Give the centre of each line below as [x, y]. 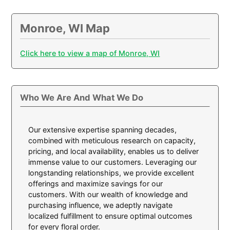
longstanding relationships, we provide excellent [111, 172]
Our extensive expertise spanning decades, [103, 129]
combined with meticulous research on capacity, [112, 140]
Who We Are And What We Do [82, 98]
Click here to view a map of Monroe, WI [90, 53]
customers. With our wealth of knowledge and [108, 194]
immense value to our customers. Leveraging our [113, 162]
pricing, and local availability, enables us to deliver [114, 151]
